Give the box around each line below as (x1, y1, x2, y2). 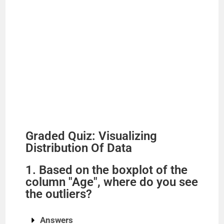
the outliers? (25, 187, 92, 201)
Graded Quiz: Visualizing (25, 129, 157, 143)
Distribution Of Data (25, 141, 132, 155)
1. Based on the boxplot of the (25, 163, 188, 177)
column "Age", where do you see (25, 175, 198, 189)
